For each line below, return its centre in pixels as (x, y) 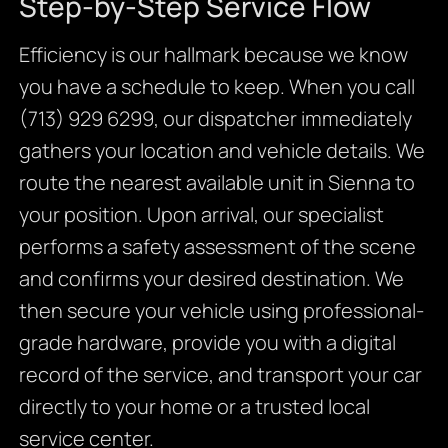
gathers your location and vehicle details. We (221, 151)
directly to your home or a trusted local (194, 407)
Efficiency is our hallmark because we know (213, 55)
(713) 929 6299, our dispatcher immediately (215, 119)
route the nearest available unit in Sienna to (216, 183)
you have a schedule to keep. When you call (216, 87)
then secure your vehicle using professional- (221, 311)
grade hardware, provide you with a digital (207, 343)
